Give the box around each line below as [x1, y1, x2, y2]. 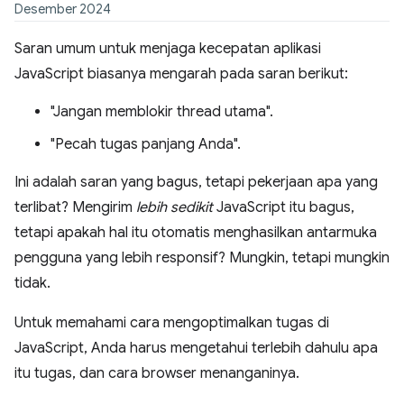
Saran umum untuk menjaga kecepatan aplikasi [14, 40, 321, 58]
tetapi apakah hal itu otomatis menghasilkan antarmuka [14, 224, 377, 242]
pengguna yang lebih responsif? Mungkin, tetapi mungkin [14, 249, 390, 267]
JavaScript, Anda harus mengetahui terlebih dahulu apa [14, 339, 378, 357]
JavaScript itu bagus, [213, 198, 354, 216]
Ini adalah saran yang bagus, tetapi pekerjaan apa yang [14, 173, 378, 191]
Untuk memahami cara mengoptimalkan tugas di [14, 314, 329, 332]
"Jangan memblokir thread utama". [50, 103, 273, 121]
